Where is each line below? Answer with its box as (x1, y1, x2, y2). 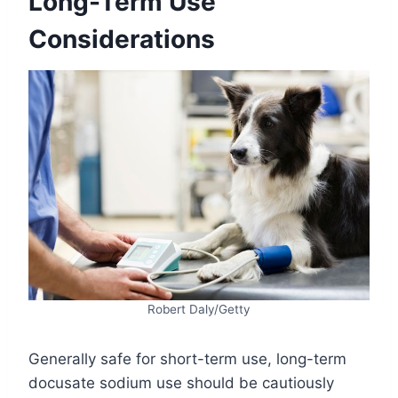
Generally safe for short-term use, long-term (28, 350, 346, 369)
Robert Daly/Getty (147, 302, 251, 317)
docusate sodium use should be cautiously (28, 374, 334, 393)
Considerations (28, 24, 215, 55)
